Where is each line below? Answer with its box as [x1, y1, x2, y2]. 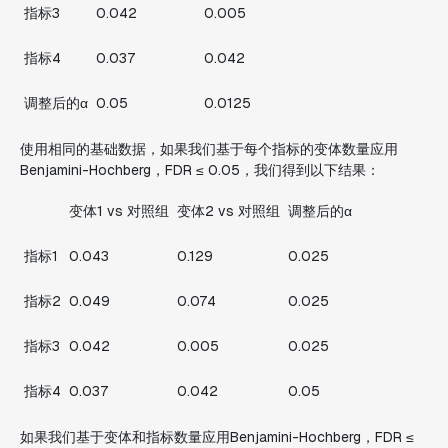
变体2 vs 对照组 [177, 202, 280, 220]
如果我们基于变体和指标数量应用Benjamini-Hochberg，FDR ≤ [20, 428, 414, 446]
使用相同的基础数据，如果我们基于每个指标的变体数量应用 [20, 140, 398, 158]
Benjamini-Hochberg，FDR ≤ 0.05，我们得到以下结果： [20, 161, 380, 179]
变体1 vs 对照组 [69, 202, 169, 220]
